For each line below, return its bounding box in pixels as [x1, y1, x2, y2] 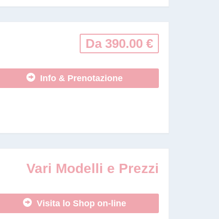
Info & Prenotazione [35, 73, 123, 83]
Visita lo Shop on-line [31, 198, 126, 208]
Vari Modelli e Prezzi [26, 161, 159, 176]
